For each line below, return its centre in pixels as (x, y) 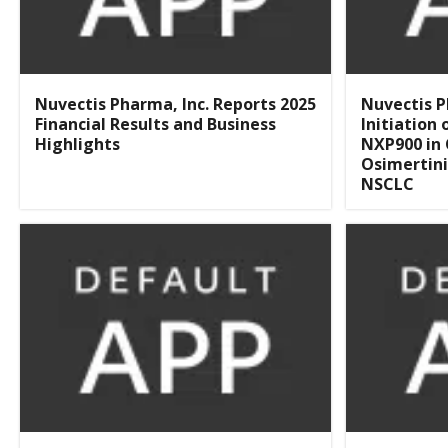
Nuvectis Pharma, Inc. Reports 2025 (175, 104)
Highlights (77, 144)
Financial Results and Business (155, 124)
